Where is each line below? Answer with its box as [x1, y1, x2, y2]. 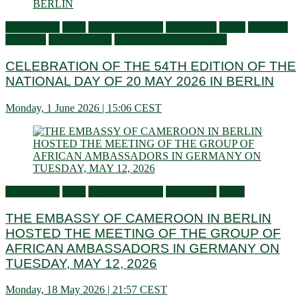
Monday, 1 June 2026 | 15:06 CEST [5, 101, 162, 114]
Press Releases [49, 34, 112, 46]
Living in [248, 21, 288, 34]
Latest [219, 21, 245, 34]
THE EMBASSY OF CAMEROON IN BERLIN [5, 210, 271, 225]
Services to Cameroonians [114, 34, 227, 46]
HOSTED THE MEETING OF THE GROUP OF [5, 225, 281, 241]
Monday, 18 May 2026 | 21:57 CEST [5, 284, 167, 296]
